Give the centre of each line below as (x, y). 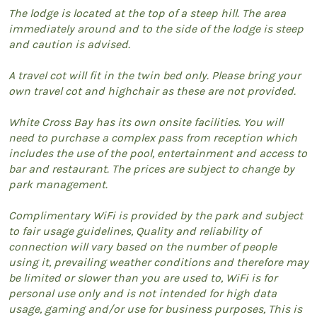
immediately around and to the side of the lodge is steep (156, 28)
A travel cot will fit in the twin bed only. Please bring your (155, 75)
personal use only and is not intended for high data (143, 293)
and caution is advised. (69, 44)
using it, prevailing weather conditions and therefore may (158, 262)
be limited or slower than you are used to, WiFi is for (143, 277)
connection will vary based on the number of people (143, 246)
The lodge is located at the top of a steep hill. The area (147, 13)
